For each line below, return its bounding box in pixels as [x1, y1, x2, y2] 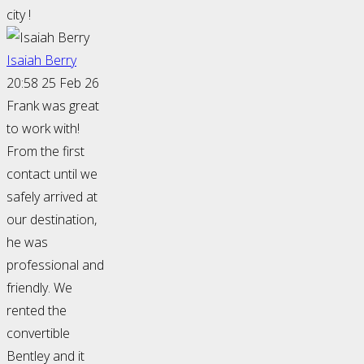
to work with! [6, 119, 80, 138]
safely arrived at [6, 188, 97, 206]
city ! [6, 6, 31, 24]
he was [6, 233, 48, 252]
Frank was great [6, 97, 99, 115]
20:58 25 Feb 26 [6, 74, 99, 93]
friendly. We [6, 279, 72, 297]
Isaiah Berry [6, 51, 76, 70]
